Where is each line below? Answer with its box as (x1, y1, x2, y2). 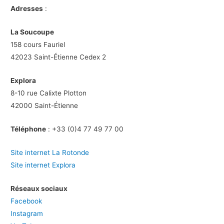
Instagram (10, 209, 43, 217)
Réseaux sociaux (10, 184, 68, 192)
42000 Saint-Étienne (10, 101, 78, 109)
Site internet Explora (10, 160, 76, 169)
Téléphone (10, 124, 46, 133)
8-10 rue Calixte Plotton (10, 88, 87, 97)
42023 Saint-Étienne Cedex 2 (10, 53, 106, 61)
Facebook (10, 196, 42, 205)
